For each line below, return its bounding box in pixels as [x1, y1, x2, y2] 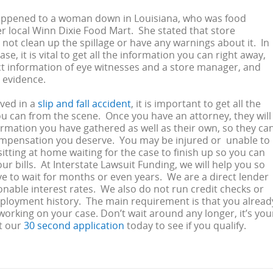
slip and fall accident [38, 97, 131, 110]
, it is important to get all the [131, 97, 261, 110]
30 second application [24, 219, 127, 232]
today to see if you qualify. [127, 219, 246, 232]
